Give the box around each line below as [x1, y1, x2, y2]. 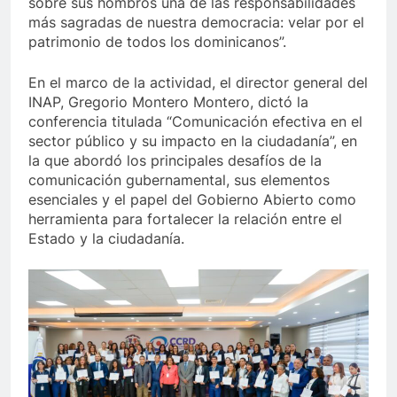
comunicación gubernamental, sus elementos [28, 171, 330, 190]
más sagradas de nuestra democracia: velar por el [28, 13, 364, 32]
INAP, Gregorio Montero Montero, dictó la [28, 93, 308, 112]
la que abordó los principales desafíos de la [28, 152, 322, 170]
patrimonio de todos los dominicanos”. [28, 33, 286, 51]
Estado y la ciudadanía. [28, 230, 184, 248]
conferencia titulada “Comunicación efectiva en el [28, 113, 362, 131]
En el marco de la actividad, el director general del [28, 74, 368, 92]
